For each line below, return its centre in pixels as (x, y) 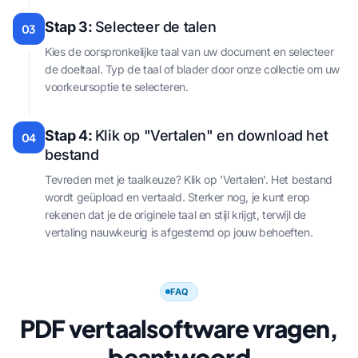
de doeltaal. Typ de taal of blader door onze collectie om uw (193, 69)
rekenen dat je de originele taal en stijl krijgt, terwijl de (176, 214)
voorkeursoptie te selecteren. (117, 86)
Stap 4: (70, 135)
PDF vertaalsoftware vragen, (179, 328)
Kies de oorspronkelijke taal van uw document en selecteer (189, 51)
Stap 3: (70, 26)
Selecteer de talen (155, 26)
